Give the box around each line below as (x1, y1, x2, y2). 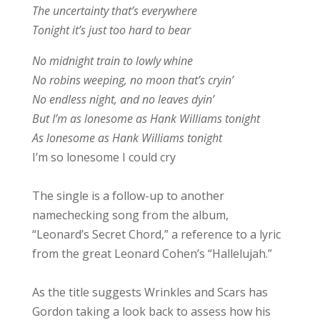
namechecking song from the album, (31, 206, 229, 223)
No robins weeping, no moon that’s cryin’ (31, 71, 234, 88)
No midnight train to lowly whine (31, 52, 193, 69)
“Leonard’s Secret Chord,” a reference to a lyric (31, 226, 281, 242)
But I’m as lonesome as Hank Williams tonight (31, 110, 260, 126)
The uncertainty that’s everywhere (31, 2, 197, 19)
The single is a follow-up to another (31, 187, 224, 204)
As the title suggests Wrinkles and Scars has (31, 284, 268, 300)
